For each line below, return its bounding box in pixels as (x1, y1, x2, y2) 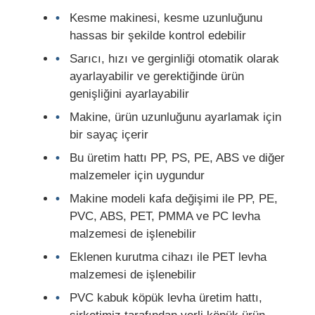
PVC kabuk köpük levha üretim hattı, (70, 290, 263, 304)
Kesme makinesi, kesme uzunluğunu (70, 11, 263, 25)
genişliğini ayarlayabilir (70, 86, 190, 101)
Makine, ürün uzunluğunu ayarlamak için (70, 110, 282, 124)
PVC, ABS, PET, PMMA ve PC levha (70, 209, 261, 223)
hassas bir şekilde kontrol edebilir (70, 28, 247, 42)
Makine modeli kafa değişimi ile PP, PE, (70, 191, 278, 205)
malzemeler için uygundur (70, 168, 205, 182)
